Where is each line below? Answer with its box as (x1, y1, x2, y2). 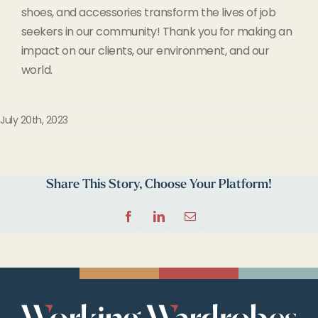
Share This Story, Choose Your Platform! (46, 178, 272, 192)
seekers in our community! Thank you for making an (21, 23, 292, 40)
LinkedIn (158, 215, 197, 227)
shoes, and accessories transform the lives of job (21, 4, 276, 21)
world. (21, 62, 53, 79)
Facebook (127, 215, 168, 227)
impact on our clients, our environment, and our (21, 43, 270, 60)
